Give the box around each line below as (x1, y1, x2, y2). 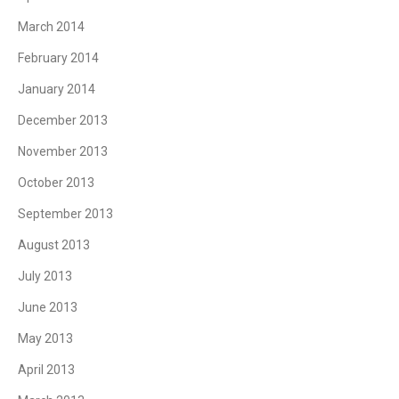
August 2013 (18, 237, 90, 252)
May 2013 (18, 330, 73, 346)
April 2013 (18, 362, 75, 377)
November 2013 (18, 143, 108, 159)
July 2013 (18, 268, 72, 283)
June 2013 (18, 299, 77, 314)
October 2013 (18, 175, 94, 190)
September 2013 (18, 206, 113, 221)
